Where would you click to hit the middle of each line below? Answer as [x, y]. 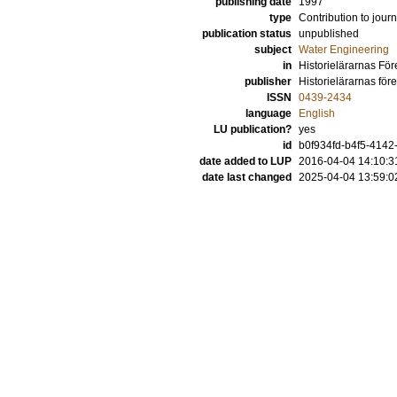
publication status [247, 34]
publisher [268, 82]
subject [273, 50]
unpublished [329, 34]
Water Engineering [344, 50]
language [269, 113]
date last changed [247, 177]
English [317, 113]
